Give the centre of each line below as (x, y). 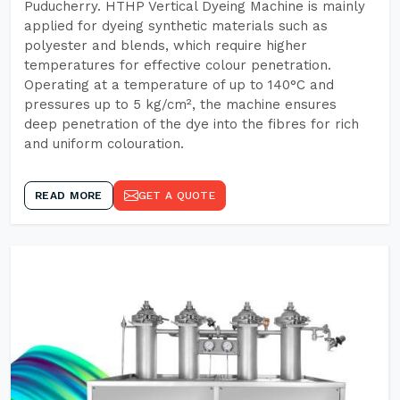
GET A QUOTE (176, 196)
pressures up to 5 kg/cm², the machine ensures (180, 104)
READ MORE (69, 196)
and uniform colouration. (104, 144)
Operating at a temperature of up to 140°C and (179, 85)
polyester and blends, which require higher (166, 46)
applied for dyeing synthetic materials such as (176, 26)
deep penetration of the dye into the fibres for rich (192, 124)
